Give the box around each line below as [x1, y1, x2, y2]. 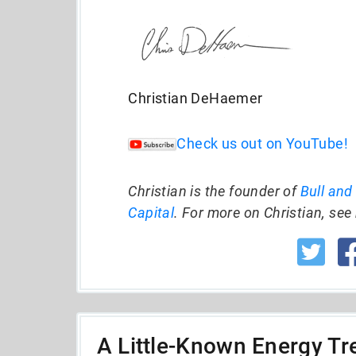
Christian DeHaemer [128, 90, 263, 106]
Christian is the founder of [128, 182, 300, 199]
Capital [128, 203, 175, 221]
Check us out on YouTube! [176, 134, 349, 152]
